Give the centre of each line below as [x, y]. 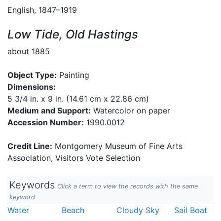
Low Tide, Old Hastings [73, 34]
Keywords [32, 185]
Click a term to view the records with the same [128, 186]
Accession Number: [46, 122]
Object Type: [32, 75]
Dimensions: [32, 87]
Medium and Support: [49, 110]
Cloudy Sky [138, 210]
